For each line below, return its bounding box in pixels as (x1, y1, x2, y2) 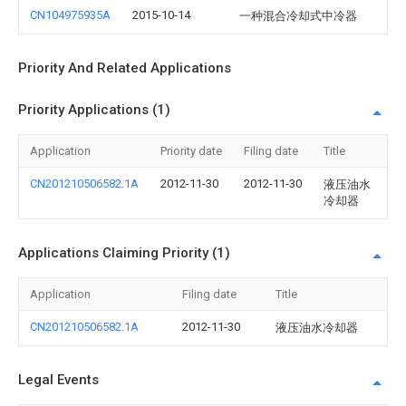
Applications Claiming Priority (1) (18, 245, 230, 261)
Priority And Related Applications (18, 60, 231, 76)
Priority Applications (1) (18, 101, 170, 118)
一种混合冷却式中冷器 (239, 9, 357, 23)
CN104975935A (30, 8, 111, 22)
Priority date (160, 144, 222, 158)
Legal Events (18, 372, 99, 388)
